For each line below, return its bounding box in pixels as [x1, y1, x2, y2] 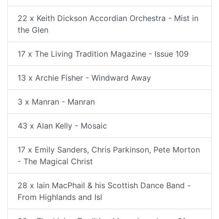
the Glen [18, 25, 48, 35]
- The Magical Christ [18, 156, 93, 166]
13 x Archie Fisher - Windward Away [18, 73, 151, 83]
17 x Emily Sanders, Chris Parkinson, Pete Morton [18, 145, 200, 154]
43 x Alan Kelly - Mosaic [18, 121, 107, 131]
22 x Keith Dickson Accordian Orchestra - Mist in [18, 13, 198, 23]
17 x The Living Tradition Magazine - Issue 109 [18, 49, 189, 59]
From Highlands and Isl [18, 192, 102, 202]
